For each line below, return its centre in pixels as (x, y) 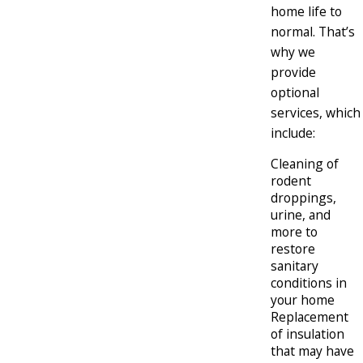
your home (303, 300)
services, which (316, 112)
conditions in (309, 283)
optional (295, 92)
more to (294, 232)
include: (293, 132)
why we (293, 51)
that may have (312, 351)
